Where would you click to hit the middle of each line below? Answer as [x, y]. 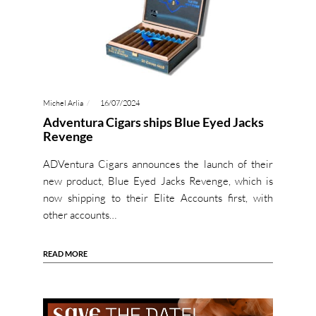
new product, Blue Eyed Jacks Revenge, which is [158, 181]
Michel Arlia [63, 103]
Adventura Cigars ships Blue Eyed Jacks [153, 122]
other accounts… [79, 215]
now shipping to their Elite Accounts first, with [158, 198]
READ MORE [65, 254]
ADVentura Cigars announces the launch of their [158, 164]
